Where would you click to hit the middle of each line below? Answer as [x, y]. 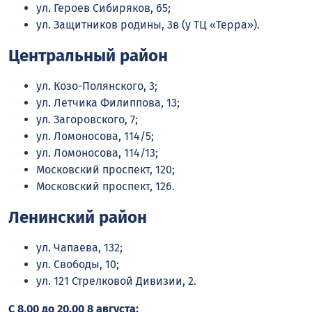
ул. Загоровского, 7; [87, 120]
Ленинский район [78, 218]
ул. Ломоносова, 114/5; [95, 136]
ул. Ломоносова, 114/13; [97, 153]
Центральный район [88, 56]
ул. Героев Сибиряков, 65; [103, 8]
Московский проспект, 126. [106, 187]
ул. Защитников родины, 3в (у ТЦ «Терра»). [148, 25]
